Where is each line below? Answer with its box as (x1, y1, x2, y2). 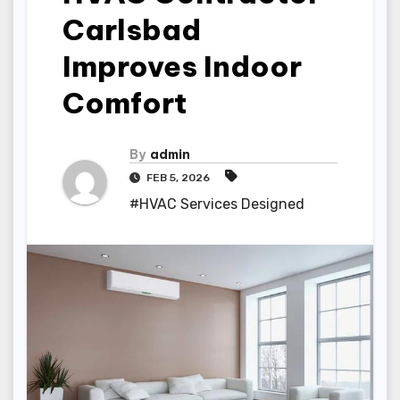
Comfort (62, 84, 187, 121)
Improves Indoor (62, 47, 302, 84)
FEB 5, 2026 (144, 171, 212, 184)
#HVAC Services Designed (129, 195, 304, 212)
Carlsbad (62, 11, 201, 47)
